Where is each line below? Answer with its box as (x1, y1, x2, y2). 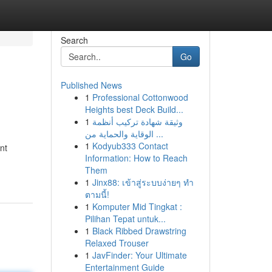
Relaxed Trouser (84, 237, 149, 249)
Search (60, 34, 88, 46)
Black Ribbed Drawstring (92, 225, 186, 237)
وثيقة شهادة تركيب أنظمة (92, 115, 183, 127)
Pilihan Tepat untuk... (84, 212, 166, 225)
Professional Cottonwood (92, 91, 188, 103)
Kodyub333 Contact (92, 140, 168, 152)
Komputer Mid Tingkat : (92, 200, 182, 212)
